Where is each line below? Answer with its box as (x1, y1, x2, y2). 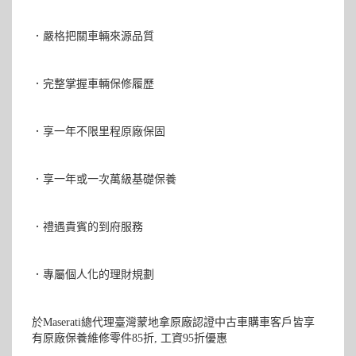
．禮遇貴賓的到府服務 (32, 220, 144, 233)
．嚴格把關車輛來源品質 (32, 29, 155, 42)
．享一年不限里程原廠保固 (32, 125, 166, 137)
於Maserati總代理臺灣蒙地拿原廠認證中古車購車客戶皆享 (32, 315, 315, 328)
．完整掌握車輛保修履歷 (32, 77, 155, 90)
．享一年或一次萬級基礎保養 (32, 172, 177, 185)
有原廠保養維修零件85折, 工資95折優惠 (32, 331, 228, 344)
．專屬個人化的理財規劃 (32, 268, 155, 281)
